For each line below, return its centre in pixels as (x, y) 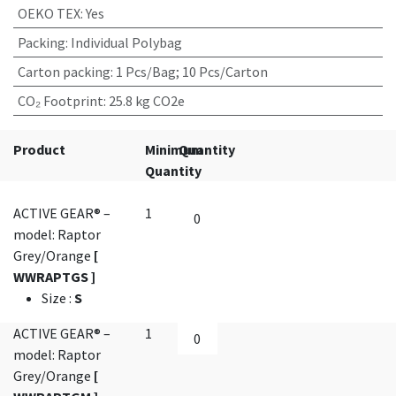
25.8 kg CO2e (146, 101)
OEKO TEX (49, 14)
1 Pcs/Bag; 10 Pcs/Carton (191, 72)
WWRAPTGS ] (54, 277)
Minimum (175, 150)
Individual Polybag (126, 43)
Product (39, 150)
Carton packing (64, 72)
